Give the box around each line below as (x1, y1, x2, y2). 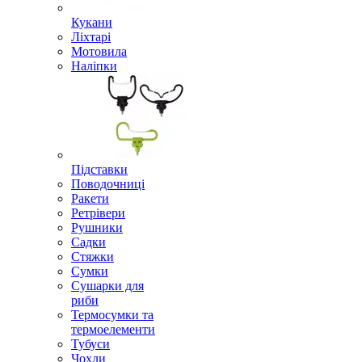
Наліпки (71, 59, 117, 73)
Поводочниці (71, 177, 145, 191)
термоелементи (71, 322, 155, 336)
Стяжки (71, 250, 114, 263)
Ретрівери (71, 206, 125, 220)
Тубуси (71, 337, 110, 351)
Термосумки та (71, 308, 154, 322)
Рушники (71, 221, 123, 234)
